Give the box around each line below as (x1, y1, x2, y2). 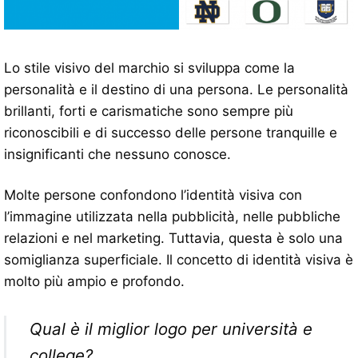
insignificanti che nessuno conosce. (4, 145, 231, 162)
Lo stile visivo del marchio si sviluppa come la (4, 59, 295, 76)
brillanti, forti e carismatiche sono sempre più (4, 102, 293, 119)
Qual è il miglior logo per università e (29, 318, 312, 339)
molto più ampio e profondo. (4, 272, 185, 289)
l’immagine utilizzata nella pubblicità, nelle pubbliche (4, 208, 340, 225)
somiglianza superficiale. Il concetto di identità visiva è (4, 251, 353, 268)
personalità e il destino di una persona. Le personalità (4, 81, 348, 97)
